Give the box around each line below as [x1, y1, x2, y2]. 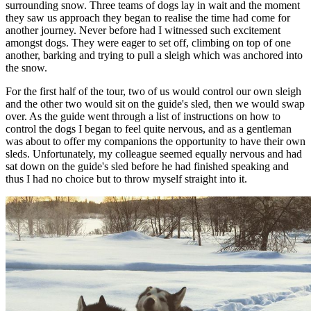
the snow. [6, 62, 47, 74]
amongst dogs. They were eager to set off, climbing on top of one [6, 37, 291, 49]
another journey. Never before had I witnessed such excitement [6, 24, 280, 37]
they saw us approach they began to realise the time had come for [6, 12, 290, 24]
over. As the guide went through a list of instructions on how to [6, 110, 280, 123]
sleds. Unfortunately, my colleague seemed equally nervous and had [6, 148, 302, 160]
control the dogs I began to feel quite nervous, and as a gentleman [6, 123, 292, 135]
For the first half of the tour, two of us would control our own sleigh [6, 85, 301, 98]
